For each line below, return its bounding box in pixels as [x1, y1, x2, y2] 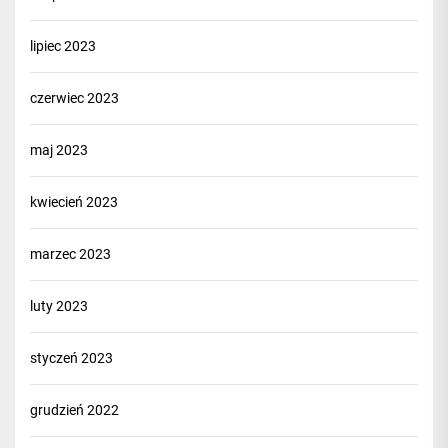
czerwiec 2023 [30, 90, 119, 106]
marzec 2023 [30, 246, 111, 262]
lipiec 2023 [30, 38, 96, 54]
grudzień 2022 [30, 402, 119, 418]
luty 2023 [30, 298, 88, 314]
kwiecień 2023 [30, 194, 118, 210]
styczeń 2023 [30, 350, 113, 366]
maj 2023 [30, 142, 88, 158]
